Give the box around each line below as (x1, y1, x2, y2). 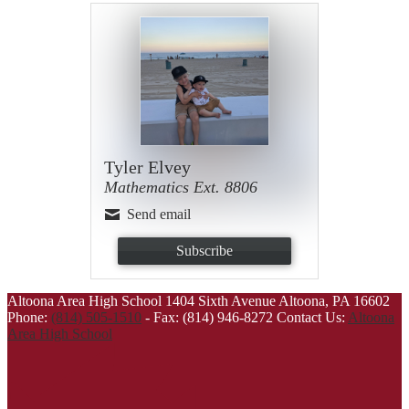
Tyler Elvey (104, 157, 191, 178)
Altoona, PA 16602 (278, 293, 390, 309)
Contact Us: (277, 309, 348, 326)
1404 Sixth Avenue (165, 293, 276, 309)
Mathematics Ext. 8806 (104, 178, 257, 197)
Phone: (7, 309, 51, 326)
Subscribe (176, 243, 233, 259)
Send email (126, 206, 191, 223)
